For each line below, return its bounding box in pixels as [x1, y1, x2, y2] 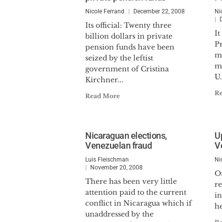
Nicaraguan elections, [85, 130, 167, 141]
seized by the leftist [85, 54, 153, 62]
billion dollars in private [85, 32, 172, 41]
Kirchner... [85, 75, 123, 84]
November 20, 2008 [90, 164, 143, 171]
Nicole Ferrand [85, 8, 124, 15]
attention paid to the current [85, 188, 186, 197]
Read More [85, 92, 120, 100]
